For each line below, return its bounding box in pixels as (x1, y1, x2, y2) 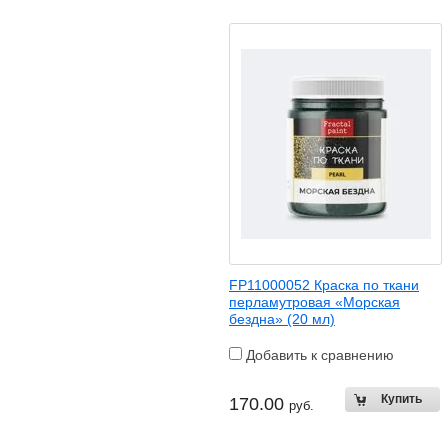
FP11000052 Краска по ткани (229, 277, 419, 293)
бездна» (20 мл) (229, 311, 335, 327)
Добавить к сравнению (242, 347, 394, 363)
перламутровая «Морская (229, 294, 400, 310)
